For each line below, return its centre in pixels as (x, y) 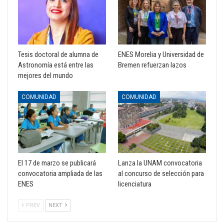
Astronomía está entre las (56, 65)
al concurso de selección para (161, 173)
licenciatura (135, 184)
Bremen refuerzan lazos (152, 65)
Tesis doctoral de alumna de (58, 55)
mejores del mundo (45, 76)
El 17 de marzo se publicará (57, 163)
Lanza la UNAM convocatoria (160, 163)
